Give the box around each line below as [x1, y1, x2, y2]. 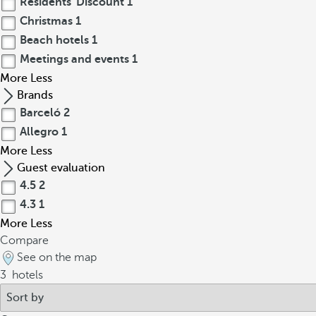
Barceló [17, 107, 63, 119]
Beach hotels [17, 34, 92, 47]
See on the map [17, 251, 97, 264]
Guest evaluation [17, 162, 105, 174]
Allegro [17, 126, 61, 138]
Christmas [17, 15, 75, 28]
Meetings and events [17, 53, 132, 66]
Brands [17, 89, 53, 102]
